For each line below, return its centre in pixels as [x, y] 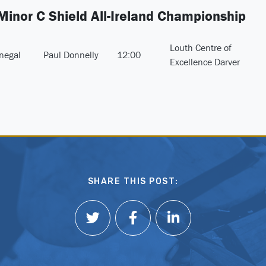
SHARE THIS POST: [133, 182]
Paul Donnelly [71, 55]
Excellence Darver [205, 62]
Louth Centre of [201, 48]
